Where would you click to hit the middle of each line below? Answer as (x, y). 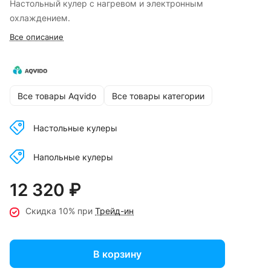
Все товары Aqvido (57, 96)
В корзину (117, 254)
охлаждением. (40, 18)
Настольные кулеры (75, 128)
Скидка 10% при (60, 211)
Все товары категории (158, 96)
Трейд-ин (114, 211)
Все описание (37, 37)
